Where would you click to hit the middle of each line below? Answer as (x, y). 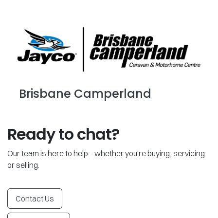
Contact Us (35, 199)
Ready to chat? (63, 134)
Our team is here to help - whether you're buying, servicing (106, 154)
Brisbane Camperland (85, 94)
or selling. (23, 165)
